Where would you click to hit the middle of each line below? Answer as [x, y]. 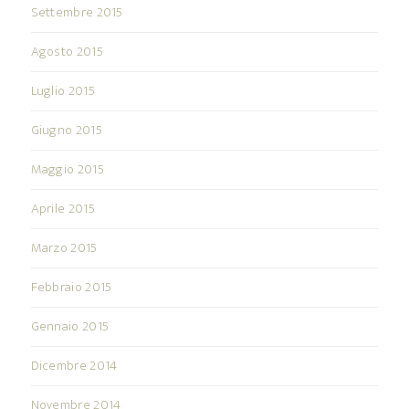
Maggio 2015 [67, 170]
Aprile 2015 [63, 209]
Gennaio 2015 [70, 327]
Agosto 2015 [67, 52]
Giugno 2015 [66, 131]
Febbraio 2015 [71, 288]
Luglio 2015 [63, 91]
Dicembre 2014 [74, 366]
